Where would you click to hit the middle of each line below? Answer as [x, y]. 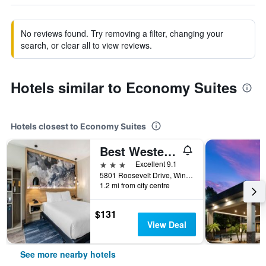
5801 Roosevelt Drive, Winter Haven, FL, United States [189, 175]
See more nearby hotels [68, 254]
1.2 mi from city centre [135, 185]
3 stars [113, 164]
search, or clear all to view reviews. [86, 45]
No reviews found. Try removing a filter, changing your [122, 33]
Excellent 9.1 [156, 164]
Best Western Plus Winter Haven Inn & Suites [170, 151]
